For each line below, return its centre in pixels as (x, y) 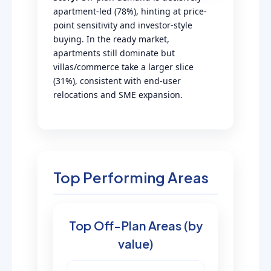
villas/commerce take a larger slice (123, 67)
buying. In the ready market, (111, 39)
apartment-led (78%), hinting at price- (130, 11)
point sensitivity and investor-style (123, 25)
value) (135, 243)
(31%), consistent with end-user (117, 81)
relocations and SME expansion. (118, 95)
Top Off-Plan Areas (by (135, 225)
